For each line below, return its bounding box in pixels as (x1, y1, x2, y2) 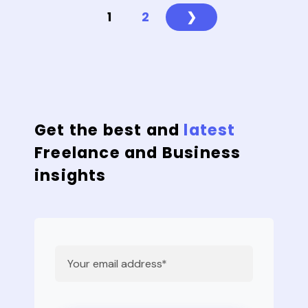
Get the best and (34, 119, 184, 141)
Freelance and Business (34, 142, 241, 164)
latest (184, 119, 236, 141)
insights (34, 164, 107, 186)
